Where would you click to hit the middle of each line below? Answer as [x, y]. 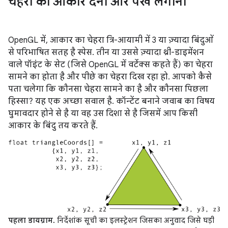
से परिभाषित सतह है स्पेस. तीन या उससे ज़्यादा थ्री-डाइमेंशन [106, 52]
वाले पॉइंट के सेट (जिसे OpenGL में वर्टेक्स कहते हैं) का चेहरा [110, 64]
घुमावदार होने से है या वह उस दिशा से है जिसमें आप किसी [103, 113]
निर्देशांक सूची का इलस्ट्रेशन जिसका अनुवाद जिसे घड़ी [135, 220]
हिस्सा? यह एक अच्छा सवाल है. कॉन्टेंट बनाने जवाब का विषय [111, 101]
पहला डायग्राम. [32, 220]
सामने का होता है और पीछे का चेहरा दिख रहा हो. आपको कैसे [110, 77]
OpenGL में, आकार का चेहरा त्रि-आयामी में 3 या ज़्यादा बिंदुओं [111, 40]
